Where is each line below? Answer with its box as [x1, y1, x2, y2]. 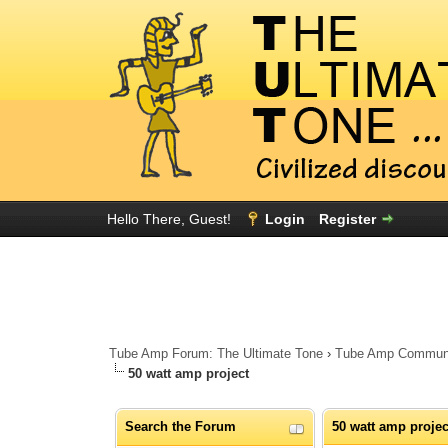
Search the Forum [125, 419, 237, 435]
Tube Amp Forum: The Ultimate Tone [109, 346, 324, 362]
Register [318, 211, 376, 227]
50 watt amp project [128, 366, 250, 382]
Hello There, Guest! [106, 211, 235, 227]
